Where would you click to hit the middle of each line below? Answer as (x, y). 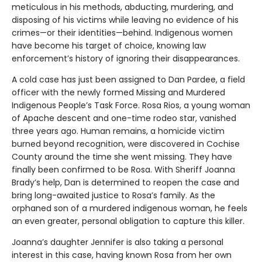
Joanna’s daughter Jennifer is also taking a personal (118, 242)
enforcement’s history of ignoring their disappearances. (126, 59)
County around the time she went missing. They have (122, 157)
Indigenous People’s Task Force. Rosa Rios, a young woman (131, 106)
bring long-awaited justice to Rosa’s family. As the (113, 196)
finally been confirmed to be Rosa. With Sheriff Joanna (123, 170)
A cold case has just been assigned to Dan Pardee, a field (128, 80)
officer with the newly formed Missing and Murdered (118, 93)
